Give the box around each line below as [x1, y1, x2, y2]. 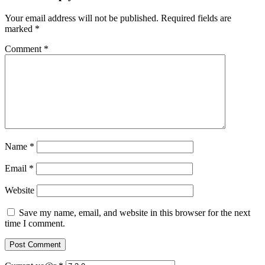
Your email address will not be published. [5, 12, 159, 23]
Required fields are [161, 12, 231, 23]
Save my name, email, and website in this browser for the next [19, 207, 250, 218]
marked [5, 23, 35, 34]
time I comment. [5, 218, 65, 228]
